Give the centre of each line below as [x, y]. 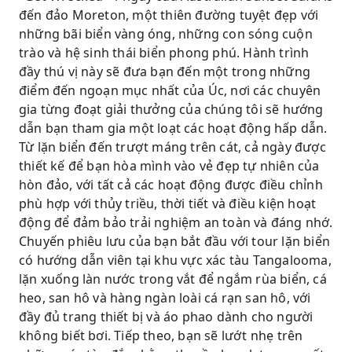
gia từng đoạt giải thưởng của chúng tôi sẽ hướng [171, 109]
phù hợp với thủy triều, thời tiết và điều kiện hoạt [168, 203]
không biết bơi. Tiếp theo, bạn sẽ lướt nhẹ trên [161, 335]
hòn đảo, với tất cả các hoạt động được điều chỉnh [171, 185]
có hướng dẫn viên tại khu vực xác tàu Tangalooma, [175, 260]
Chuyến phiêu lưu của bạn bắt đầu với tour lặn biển [175, 241]
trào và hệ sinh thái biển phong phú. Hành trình [164, 53]
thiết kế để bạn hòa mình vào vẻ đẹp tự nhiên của [169, 166]
